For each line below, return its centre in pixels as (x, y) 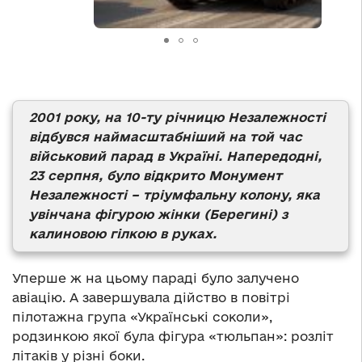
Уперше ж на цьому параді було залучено (156, 278)
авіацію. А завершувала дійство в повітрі (151, 297)
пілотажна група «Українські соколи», (142, 316)
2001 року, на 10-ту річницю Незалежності (177, 117)
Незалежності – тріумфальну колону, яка (175, 194)
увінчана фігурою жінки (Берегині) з (158, 214)
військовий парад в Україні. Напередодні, (175, 156)
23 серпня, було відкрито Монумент (156, 175)
